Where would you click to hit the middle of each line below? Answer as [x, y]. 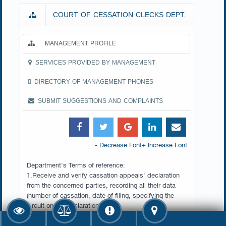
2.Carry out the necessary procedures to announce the [107, 215]
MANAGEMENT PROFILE [80, 43]
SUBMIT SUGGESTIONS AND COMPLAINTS [100, 101]
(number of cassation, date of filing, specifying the [100, 195]
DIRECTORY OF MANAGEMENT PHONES [94, 82]
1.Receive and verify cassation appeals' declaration [103, 175]
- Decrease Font [118, 144]
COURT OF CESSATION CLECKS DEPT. [119, 15]
